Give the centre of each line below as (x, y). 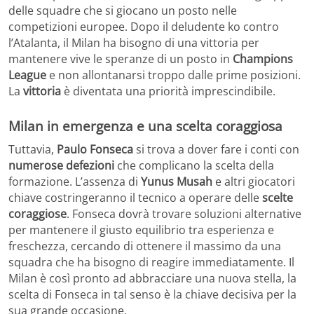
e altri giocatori (254, 182)
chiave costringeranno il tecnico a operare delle (135, 198)
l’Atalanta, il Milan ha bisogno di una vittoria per (134, 42)
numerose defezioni (61, 166)
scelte (278, 198)
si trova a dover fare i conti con (216, 150)
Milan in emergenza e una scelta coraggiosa (145, 125)
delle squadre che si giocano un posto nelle (123, 10)
